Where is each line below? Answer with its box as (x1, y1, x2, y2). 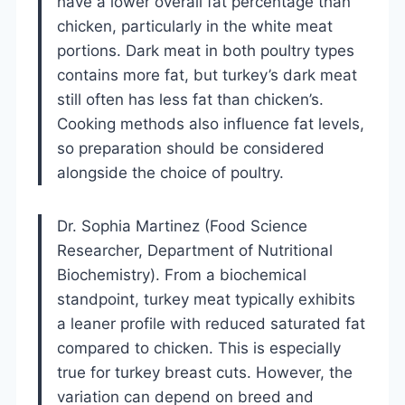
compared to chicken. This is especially (57, 338, 341, 357)
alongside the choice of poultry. (57, 163, 284, 182)
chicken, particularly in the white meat (57, 16, 333, 35)
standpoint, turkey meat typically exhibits (57, 289, 355, 308)
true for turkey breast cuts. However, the (57, 363, 353, 381)
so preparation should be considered (57, 138, 325, 157)
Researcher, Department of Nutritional (57, 240, 333, 259)
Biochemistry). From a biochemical (57, 265, 306, 284)
